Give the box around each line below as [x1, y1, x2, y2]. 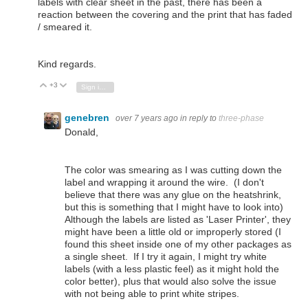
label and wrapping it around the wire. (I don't [65, 176, 264, 188]
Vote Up [54, 82, 80, 90]
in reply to [180, 113, 219, 123]
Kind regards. [38, 58, 96, 70]
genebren [65, 112, 112, 123]
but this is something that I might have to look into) [65, 201, 286, 212]
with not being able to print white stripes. [65, 287, 239, 299]
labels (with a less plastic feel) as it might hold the [65, 263, 279, 274]
